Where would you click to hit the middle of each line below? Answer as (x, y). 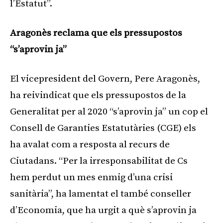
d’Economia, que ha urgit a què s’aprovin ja (103, 210)
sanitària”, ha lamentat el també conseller (101, 194)
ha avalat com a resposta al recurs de (90, 144)
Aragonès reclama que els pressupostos (96, 33)
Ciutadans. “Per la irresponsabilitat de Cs (99, 161)
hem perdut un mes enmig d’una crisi (91, 177)
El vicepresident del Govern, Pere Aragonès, (105, 79)
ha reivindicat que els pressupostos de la (98, 95)
